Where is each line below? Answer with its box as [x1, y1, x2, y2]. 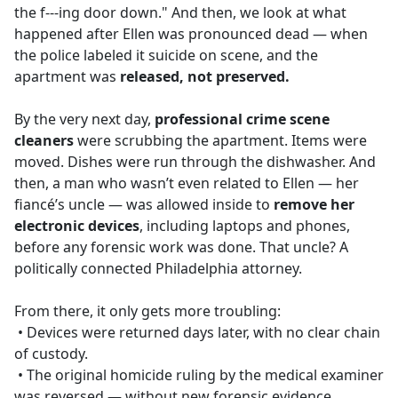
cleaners [14, 131, 74, 151]
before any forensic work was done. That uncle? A [14, 237, 348, 258]
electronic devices [14, 216, 139, 236]
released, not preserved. [120, 67, 290, 87]
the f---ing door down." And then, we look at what [14, 3, 346, 23]
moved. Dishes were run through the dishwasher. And [14, 152, 376, 172]
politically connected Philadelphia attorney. [14, 259, 302, 279]
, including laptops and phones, [139, 216, 350, 236]
